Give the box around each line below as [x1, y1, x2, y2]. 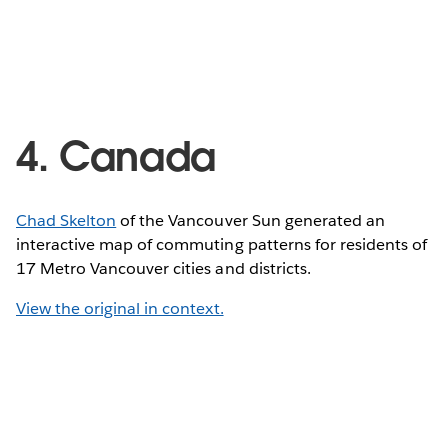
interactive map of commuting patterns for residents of [16, 233, 428, 255]
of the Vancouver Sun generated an [116, 209, 385, 231]
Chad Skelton [16, 209, 117, 231]
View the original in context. [16, 297, 224, 319]
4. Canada [16, 130, 217, 183]
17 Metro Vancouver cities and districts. [16, 257, 311, 279]
